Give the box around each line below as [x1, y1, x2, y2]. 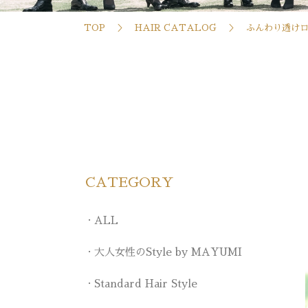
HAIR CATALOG [135, 23, 217, 32]
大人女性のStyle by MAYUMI [94, 246, 242, 257]
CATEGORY [85, 175, 174, 189]
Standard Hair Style [94, 278, 197, 289]
